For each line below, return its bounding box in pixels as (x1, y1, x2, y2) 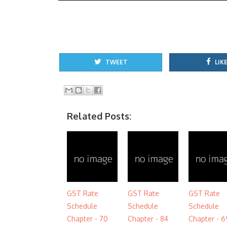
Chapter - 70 (67, 214, 108, 223)
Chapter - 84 (128, 214, 168, 223)
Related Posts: (67, 110, 131, 122)
